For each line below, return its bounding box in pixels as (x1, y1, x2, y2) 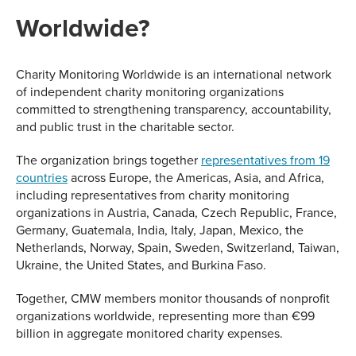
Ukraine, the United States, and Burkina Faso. (16, 256, 266, 274)
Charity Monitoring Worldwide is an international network (16, 65, 331, 83)
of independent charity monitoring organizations (16, 83, 284, 101)
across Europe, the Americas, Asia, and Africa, (68, 168, 324, 187)
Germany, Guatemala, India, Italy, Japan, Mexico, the (16, 221, 304, 239)
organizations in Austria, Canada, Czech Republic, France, (16, 203, 337, 222)
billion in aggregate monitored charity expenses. (16, 324, 283, 342)
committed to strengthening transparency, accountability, (16, 100, 331, 118)
